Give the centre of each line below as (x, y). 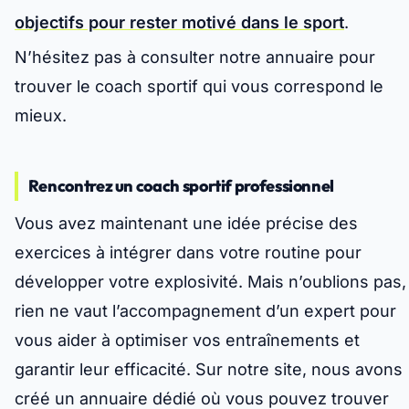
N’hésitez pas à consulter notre (140, 58)
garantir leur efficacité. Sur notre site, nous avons (209, 370)
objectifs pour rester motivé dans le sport (179, 23)
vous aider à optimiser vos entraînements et (187, 341)
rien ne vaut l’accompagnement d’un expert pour (205, 311)
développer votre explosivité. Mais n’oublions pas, (210, 282)
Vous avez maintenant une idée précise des (186, 224)
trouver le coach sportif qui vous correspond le (199, 87)
